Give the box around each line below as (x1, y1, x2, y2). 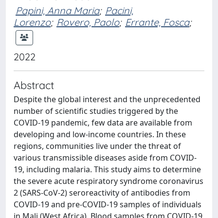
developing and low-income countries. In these (14, 129, 186, 140)
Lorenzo (14, 16, 51, 28)
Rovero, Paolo (56, 16, 119, 28)
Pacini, (105, 4, 133, 17)
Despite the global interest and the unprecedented (14, 94, 200, 105)
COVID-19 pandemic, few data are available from (14, 117, 192, 128)
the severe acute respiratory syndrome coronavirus (14, 176, 203, 186)
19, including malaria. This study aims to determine (14, 164, 201, 175)
